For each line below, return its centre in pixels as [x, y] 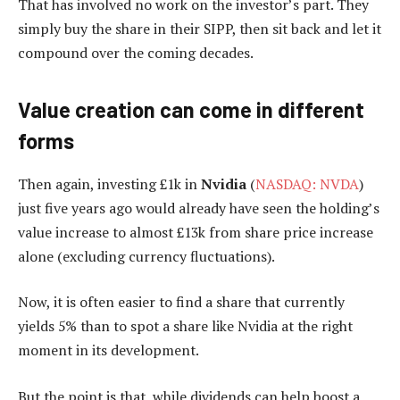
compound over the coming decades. [136, 52]
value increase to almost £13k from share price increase [196, 232]
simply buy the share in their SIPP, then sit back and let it [200, 28]
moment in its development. [108, 350]
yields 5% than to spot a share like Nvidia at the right [185, 326]
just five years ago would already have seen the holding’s [199, 208]
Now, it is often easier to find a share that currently [181, 302]
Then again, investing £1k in [109, 183]
